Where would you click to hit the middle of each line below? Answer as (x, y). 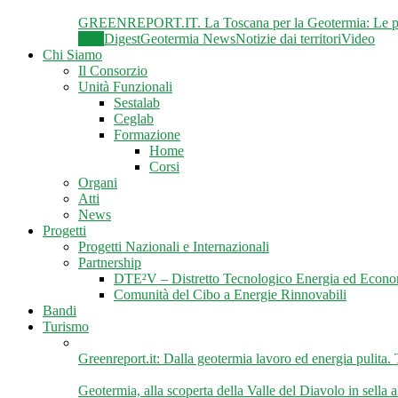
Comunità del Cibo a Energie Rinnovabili (230, 295)
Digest (122, 39)
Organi (98, 183)
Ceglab (134, 119)
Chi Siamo (72, 55)
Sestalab (137, 103)
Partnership (110, 263)
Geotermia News (188, 39)
